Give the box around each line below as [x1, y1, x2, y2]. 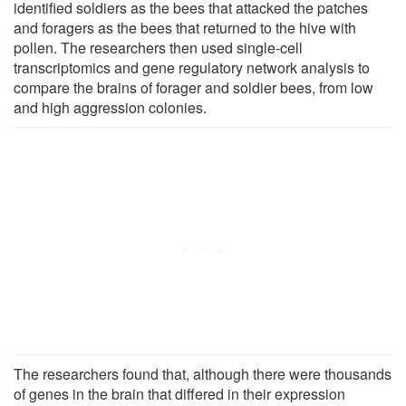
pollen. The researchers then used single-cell [14, 36, 303, 58]
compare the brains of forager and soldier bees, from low [14, 76, 373, 98]
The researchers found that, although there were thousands [14, 362, 391, 384]
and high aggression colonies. [14, 96, 207, 118]
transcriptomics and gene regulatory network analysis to [14, 56, 370, 78]
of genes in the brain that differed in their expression [14, 382, 345, 404]
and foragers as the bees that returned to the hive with [14, 16, 356, 38]
